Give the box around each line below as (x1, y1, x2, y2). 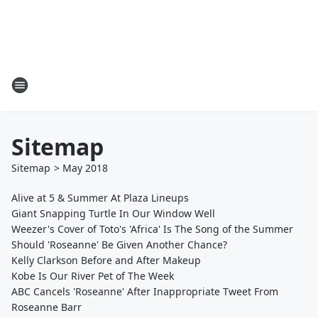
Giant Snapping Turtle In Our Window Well (11, 207, 215, 220)
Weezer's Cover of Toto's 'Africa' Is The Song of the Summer (11, 222, 293, 236)
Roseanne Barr (11, 300, 82, 314)
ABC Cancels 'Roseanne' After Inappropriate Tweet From (11, 285, 278, 298)
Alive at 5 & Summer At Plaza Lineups (11, 191, 189, 204)
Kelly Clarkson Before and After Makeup (11, 253, 201, 267)
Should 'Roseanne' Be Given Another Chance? (11, 238, 227, 251)
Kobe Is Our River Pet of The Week (11, 269, 174, 283)
